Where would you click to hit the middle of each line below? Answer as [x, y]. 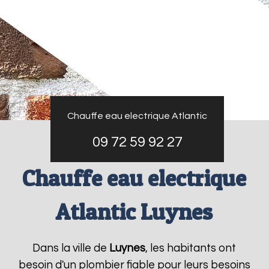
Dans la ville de [71, 248]
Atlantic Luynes [134, 212]
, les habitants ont [191, 248]
